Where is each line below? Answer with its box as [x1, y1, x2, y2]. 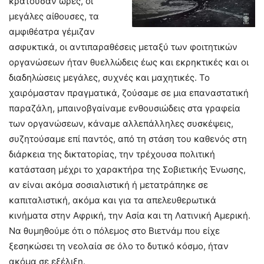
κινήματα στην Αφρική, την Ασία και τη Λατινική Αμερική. [9, 210, 250, 222]
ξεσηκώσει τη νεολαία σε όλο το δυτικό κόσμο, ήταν [9, 240, 229, 252]
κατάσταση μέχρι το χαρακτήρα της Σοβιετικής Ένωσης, [9, 164, 246, 176]
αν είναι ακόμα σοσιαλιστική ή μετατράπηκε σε [9, 179, 208, 191]
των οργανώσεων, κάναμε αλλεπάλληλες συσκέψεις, [9, 118, 233, 130]
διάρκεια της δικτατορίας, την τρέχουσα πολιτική [9, 148, 215, 160]
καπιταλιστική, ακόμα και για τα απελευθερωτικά [9, 194, 216, 206]
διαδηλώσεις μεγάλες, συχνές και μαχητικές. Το [9, 72, 210, 84]
